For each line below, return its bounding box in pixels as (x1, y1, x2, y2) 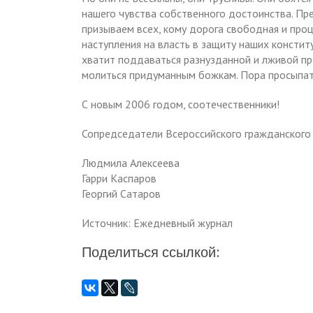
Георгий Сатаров (82, 187, 161, 201)
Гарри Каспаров (82, 171, 156, 185)
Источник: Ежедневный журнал (82, 216, 233, 230)
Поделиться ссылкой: (82, 244, 220, 261)
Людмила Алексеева (82, 156, 180, 170)
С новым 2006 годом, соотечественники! (82, 97, 279, 111)
